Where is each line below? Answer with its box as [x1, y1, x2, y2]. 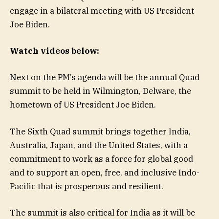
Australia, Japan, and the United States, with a [10, 139, 188, 151]
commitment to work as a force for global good [10, 153, 193, 164]
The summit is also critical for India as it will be [10, 207, 195, 218]
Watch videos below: [10, 45, 99, 57]
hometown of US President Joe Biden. [10, 99, 156, 110]
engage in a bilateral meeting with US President [10, 5, 194, 17]
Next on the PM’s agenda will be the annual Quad [10, 72, 199, 83]
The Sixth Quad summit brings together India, [10, 126, 191, 137]
